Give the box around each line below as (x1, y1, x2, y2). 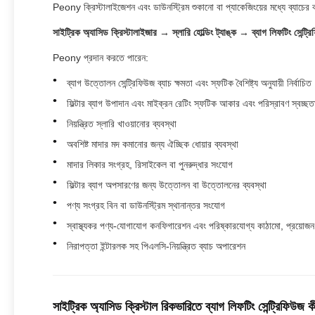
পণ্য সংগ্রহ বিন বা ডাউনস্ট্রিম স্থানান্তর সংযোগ (67, 200, 225, 211)
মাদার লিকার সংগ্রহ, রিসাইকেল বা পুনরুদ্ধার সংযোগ (67, 159, 233, 170)
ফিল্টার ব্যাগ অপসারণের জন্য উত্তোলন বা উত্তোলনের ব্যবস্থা (67, 179, 266, 191)
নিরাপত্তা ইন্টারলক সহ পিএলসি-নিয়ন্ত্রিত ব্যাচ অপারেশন (67, 240, 245, 252)
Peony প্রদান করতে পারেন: (53, 52, 148, 63)
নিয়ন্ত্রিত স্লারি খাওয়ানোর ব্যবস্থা (67, 118, 176, 129)
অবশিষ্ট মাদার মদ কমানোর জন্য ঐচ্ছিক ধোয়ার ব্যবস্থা (67, 139, 238, 150)
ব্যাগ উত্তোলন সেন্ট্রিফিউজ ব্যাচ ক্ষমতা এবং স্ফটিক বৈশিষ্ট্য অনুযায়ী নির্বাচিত (67, 77, 311, 89)
